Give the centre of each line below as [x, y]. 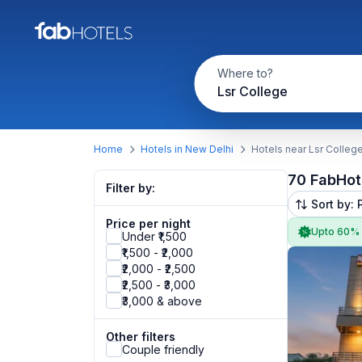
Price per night [148, 223]
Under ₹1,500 [154, 236]
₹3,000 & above [162, 301]
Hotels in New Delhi [187, 149]
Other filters [141, 337]
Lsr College [252, 91]
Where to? [245, 73]
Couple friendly [163, 349]
